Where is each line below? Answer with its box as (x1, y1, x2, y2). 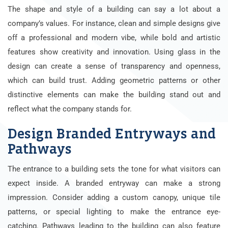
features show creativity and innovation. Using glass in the (8, 47, 220, 56)
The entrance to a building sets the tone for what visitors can (8, 164, 220, 174)
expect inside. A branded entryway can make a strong (8, 178, 220, 188)
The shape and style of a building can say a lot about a (8, 4, 220, 14)
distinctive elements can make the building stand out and (8, 90, 220, 99)
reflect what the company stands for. (8, 104, 132, 113)
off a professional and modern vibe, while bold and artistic (8, 33, 220, 42)
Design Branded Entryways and (8, 126, 216, 141)
